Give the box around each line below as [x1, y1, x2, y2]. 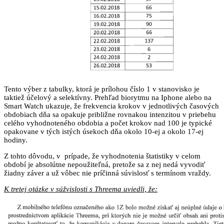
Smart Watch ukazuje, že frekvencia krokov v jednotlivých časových [4, 101, 219, 110]
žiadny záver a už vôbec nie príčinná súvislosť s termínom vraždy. [4, 168, 211, 177]
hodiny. [4, 135, 27, 144]
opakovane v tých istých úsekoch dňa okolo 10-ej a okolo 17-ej [4, 127, 203, 135]
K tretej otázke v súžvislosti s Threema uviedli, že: [4, 184, 157, 193]
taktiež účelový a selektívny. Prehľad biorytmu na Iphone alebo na [4, 93, 211, 101]
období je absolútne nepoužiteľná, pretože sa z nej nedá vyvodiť [4, 160, 205, 168]
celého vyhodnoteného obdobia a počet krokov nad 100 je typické [4, 118, 212, 127]
